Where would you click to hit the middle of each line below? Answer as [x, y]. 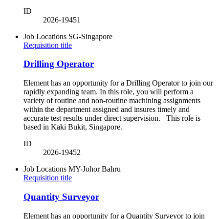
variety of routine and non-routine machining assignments [112, 101]
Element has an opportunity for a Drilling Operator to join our [118, 83]
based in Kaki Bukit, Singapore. [75, 127]
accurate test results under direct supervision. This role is [112, 118]
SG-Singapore [90, 36]
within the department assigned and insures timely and [107, 109]
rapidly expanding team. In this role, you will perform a [109, 92]
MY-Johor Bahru [95, 169]
